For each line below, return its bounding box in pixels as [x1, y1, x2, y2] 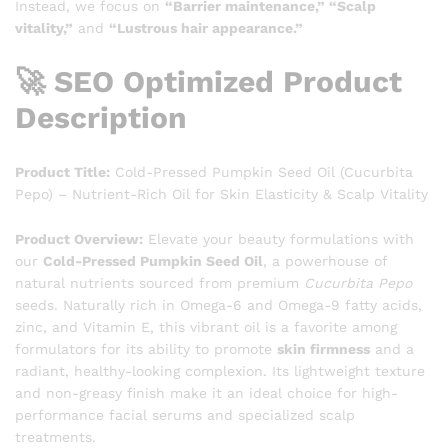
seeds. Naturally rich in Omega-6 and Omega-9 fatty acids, [15, 297, 422, 314]
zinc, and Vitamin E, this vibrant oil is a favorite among [15, 319, 397, 336]
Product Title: [15, 163, 110, 180]
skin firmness [277, 341, 370, 358]
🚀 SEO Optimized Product [15, 63, 402, 99]
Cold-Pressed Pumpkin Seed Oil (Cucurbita [110, 163, 413, 180]
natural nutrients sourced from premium [15, 275, 304, 292]
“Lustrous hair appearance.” [109, 19, 303, 36]
